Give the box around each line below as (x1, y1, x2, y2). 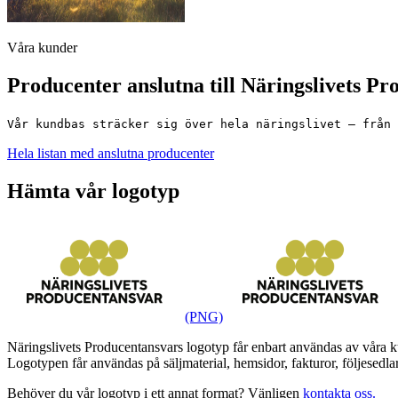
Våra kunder (7, 40, 77, 56)
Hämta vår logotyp (7, 179, 179, 203)
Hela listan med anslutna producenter (7, 146, 214, 162)
